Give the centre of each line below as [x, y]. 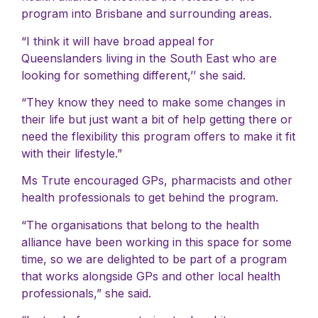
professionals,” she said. [86, 293]
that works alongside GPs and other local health [151, 276]
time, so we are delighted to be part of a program [154, 259]
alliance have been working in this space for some [157, 242]
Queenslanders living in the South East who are [149, 58]
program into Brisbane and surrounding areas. [147, 14]
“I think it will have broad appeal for [118, 41]
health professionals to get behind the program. [150, 198]
